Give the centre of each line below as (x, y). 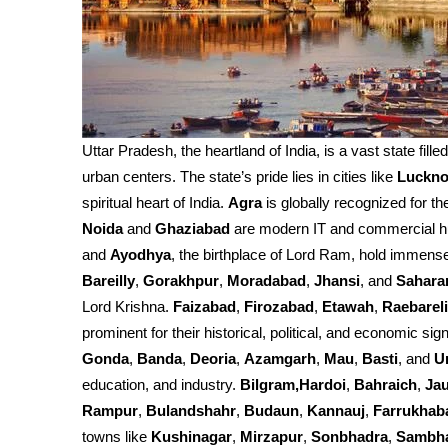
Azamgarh (280, 358)
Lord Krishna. (127, 306)
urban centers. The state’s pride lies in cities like (239, 176)
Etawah (348, 306)
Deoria (213, 358)
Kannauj (336, 410)
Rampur (110, 410)
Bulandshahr (191, 410)
